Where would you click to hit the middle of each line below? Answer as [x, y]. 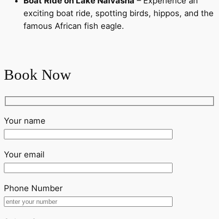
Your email [24, 154]
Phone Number [33, 188]
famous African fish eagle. [74, 26]
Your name [25, 121]
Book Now [37, 75]
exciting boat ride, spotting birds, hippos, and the [119, 13]
